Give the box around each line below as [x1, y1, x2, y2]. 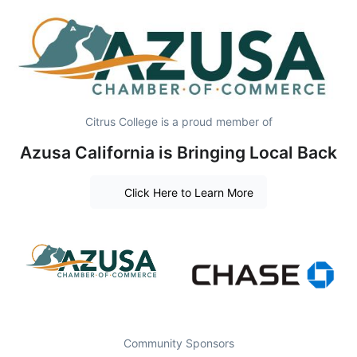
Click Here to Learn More [124, 185, 253, 199]
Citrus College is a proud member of [84, 114, 273, 128]
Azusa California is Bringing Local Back [20, 142, 337, 163]
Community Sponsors [123, 335, 234, 350]
